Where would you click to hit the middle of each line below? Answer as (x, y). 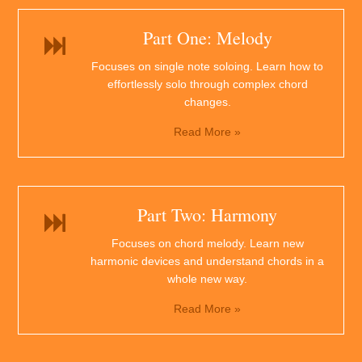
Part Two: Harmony (207, 215)
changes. (207, 102)
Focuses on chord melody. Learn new (207, 244)
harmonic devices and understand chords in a (207, 261)
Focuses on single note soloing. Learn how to (207, 67)
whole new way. (207, 279)
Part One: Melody (207, 38)
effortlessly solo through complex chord (207, 84)
